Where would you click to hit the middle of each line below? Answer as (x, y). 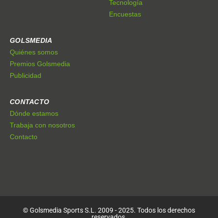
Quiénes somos (34, 52)
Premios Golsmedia (40, 64)
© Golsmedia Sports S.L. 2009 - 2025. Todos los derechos (109, 210)
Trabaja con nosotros (42, 125)
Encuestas (125, 14)
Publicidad (26, 76)
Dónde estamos (34, 114)
